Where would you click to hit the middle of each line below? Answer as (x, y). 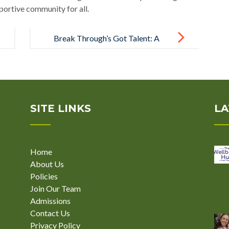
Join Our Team (55, 188)
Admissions (50, 201)
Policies (44, 176)
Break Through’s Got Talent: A (106, 38)
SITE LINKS (61, 108)
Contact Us (50, 213)
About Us (47, 164)
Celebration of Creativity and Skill (113, 54)
